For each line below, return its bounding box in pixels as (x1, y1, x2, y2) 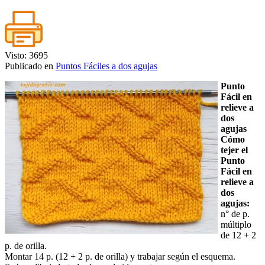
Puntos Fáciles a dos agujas (56, 61, 157, 72)
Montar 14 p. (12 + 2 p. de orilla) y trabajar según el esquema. (5, 251, 235, 262)
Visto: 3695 (5, 50, 48, 61)
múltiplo (221, 219, 251, 230)
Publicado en (5, 61, 56, 72)
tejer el (221, 145, 248, 156)
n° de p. (221, 209, 250, 219)
